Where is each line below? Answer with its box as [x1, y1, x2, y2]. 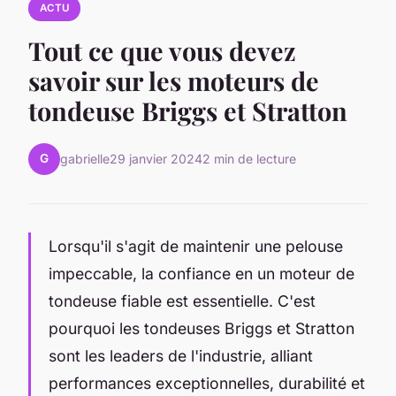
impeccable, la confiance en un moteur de [49, 263, 354, 283]
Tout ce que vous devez [28, 33, 296, 67]
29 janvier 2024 [110, 151, 202, 167]
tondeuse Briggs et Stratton [28, 93, 347, 127]
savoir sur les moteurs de [28, 63, 319, 97]
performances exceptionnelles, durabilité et [49, 373, 365, 392]
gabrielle [60, 151, 110, 167]
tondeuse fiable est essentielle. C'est [49, 291, 316, 310]
